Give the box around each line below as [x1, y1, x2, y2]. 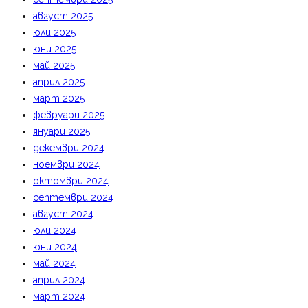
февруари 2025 [33, 109, 104, 120]
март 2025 [33, 93, 85, 104]
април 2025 [33, 76, 85, 87]
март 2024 [33, 291, 85, 302]
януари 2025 [33, 126, 90, 137]
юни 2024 [33, 241, 77, 252]
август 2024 [33, 208, 93, 219]
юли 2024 [33, 225, 76, 236]
